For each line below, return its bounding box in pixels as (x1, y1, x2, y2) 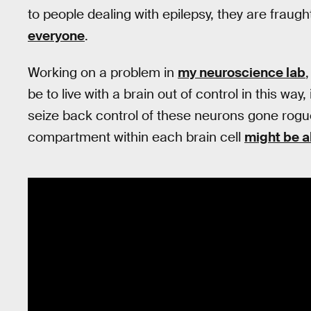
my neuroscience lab (178, 63, 305, 81)
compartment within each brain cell (28, 128, 244, 146)
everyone (28, 27, 85, 45)
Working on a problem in (28, 63, 178, 81)
